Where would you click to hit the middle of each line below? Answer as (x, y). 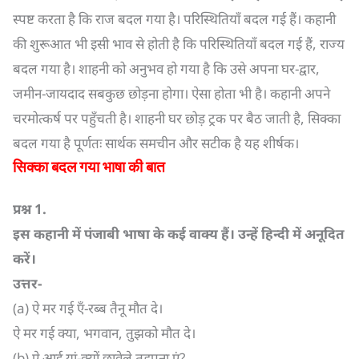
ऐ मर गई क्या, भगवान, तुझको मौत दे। (104, 333)
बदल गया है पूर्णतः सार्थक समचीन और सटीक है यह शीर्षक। (156, 143)
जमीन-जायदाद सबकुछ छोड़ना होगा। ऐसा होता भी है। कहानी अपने (171, 93)
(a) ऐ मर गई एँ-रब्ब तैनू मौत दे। (88, 308)
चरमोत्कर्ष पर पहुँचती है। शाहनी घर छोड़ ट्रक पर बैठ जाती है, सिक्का (177, 118)
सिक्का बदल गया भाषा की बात (89, 167)
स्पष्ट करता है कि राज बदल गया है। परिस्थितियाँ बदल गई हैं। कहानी (174, 19)
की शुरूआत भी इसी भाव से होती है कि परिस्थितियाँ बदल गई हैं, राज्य (179, 44)
